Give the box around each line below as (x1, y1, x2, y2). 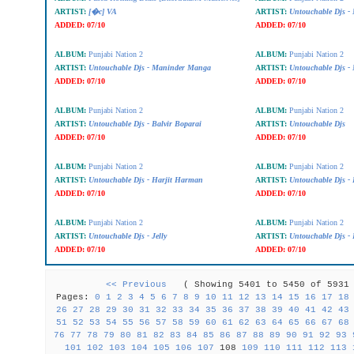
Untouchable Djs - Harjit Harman (88, 175, 203, 184)
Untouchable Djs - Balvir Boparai (88, 119, 201, 128)
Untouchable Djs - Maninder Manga (88, 63, 211, 72)
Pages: (56, 292, 96, 302)
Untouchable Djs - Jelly (88, 232, 167, 240)
